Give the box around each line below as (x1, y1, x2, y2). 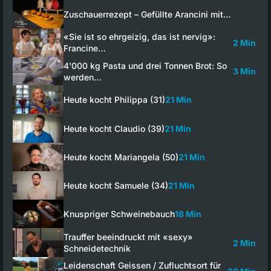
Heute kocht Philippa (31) (64, 94, 165, 105)
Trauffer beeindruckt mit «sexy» (64, 232, 193, 242)
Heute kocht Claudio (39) (64, 123, 165, 134)
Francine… (64, 43, 106, 54)
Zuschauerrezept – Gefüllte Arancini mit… (64, 8, 231, 19)
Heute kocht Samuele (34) (64, 180, 168, 191)
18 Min (175, 209, 201, 220)
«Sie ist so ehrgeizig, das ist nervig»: (64, 31, 215, 42)
